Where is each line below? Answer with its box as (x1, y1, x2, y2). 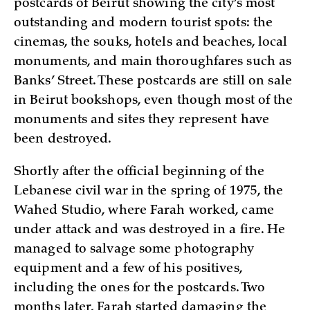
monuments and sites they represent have (14, 114, 269, 127)
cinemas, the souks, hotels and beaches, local (14, 37, 288, 49)
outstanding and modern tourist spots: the (14, 17, 273, 30)
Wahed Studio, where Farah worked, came (14, 204, 274, 217)
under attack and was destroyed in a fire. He (14, 224, 286, 237)
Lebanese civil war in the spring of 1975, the (14, 185, 284, 198)
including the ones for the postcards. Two (14, 282, 266, 295)
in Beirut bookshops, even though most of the (14, 95, 293, 107)
